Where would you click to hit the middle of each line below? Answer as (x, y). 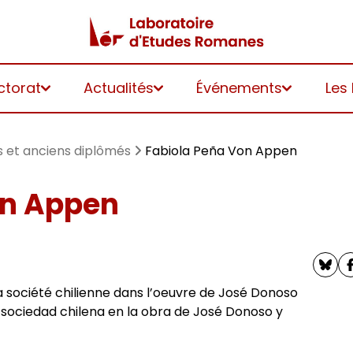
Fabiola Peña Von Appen (221, 151)
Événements (240, 88)
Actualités (118, 88)
